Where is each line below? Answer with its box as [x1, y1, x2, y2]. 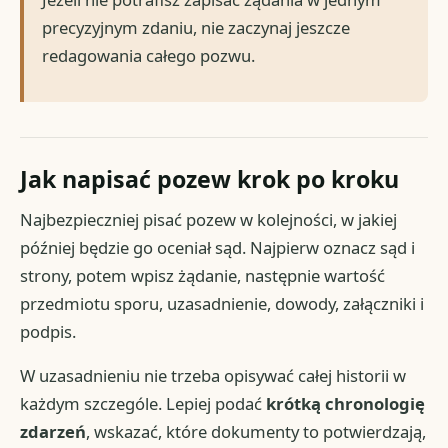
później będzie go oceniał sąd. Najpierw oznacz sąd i [20, 235, 416, 259]
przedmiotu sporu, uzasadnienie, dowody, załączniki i [20, 291, 425, 315]
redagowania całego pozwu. [42, 44, 256, 68]
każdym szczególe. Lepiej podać [20, 391, 267, 415]
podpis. [20, 319, 77, 343]
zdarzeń [20, 419, 87, 443]
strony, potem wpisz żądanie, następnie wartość [20, 263, 386, 287]
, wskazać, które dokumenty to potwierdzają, [86, 419, 427, 443]
